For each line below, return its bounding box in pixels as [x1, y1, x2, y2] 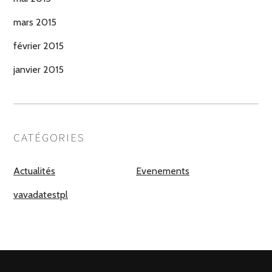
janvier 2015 [13, 64, 64, 76]
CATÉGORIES [13, 130, 85, 145]
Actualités [13, 165, 55, 177]
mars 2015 [13, 16, 56, 29]
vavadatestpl [13, 189, 68, 201]
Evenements [136, 165, 189, 177]
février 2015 [13, 40, 64, 52]
